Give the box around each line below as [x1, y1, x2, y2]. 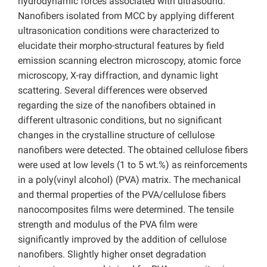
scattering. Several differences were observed [18, 85, 207, 97]
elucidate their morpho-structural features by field [18, 40, 224, 52]
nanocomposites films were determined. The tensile [18, 204, 234, 216]
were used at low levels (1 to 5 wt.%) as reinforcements [18, 159, 247, 171]
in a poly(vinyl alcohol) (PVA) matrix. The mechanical [18, 174, 241, 186]
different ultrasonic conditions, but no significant [18, 114, 222, 126]
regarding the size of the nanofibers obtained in [18, 100, 216, 111]
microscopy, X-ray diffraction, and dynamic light [18, 70, 218, 82]
